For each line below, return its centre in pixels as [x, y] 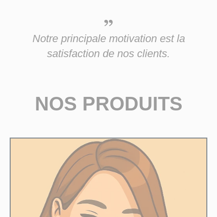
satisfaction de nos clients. [108, 53]
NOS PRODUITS [108, 103]
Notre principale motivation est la [108, 38]
